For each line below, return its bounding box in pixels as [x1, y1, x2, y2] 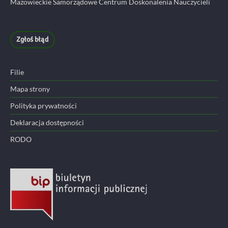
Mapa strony [10, 84, 50, 93]
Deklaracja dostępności [10, 118, 84, 127]
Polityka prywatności [10, 101, 77, 110]
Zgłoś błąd [16, 35, 49, 44]
